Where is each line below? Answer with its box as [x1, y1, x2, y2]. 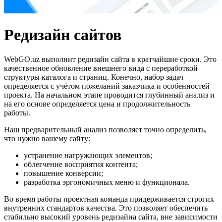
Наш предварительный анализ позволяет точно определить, [4, 125, 207, 134]
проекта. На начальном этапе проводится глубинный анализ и [4, 90, 215, 99]
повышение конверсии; [24, 168, 103, 177]
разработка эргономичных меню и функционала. [24, 177, 190, 186]
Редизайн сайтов [4, 26, 121, 44]
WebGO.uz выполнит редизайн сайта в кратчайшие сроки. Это [4, 55, 217, 63]
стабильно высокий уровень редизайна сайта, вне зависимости [4, 212, 218, 221]
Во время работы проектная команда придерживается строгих [4, 194, 214, 203]
